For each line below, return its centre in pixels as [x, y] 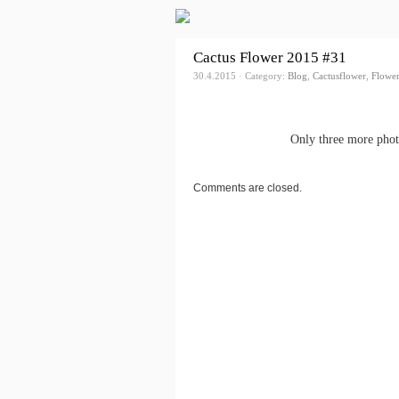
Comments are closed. [248, 188]
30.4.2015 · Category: [240, 76]
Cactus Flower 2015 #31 [270, 58]
